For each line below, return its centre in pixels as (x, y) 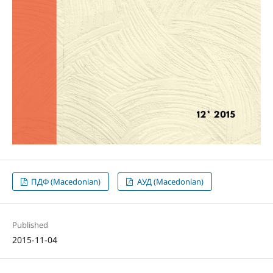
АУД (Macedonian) (169, 182)
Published (30, 225)
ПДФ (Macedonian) (65, 182)
